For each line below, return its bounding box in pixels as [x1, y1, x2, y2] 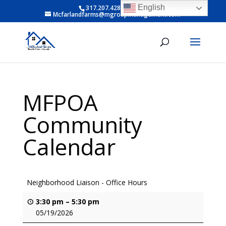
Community [22, 109, 142, 140]
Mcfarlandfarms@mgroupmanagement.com [53, 10, 181, 19]
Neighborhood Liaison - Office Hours [26, 178, 147, 187]
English [136, 3, 165, 12]
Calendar [22, 132, 116, 162]
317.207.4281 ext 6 [86, 4, 141, 12]
